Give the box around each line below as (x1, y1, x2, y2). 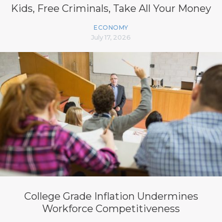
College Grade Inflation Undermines (24, 190, 198, 202)
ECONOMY (94, 23, 128, 31)
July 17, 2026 (91, 33, 131, 41)
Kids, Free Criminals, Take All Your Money (11, 2, 211, 14)
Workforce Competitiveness (42, 202, 180, 215)
